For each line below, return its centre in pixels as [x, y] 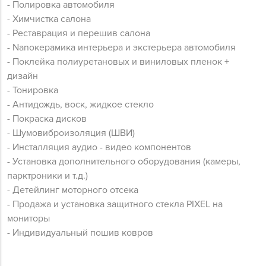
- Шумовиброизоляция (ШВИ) [71, 133]
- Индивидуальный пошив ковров [80, 233]
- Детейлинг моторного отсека [73, 190]
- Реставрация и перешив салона [79, 33]
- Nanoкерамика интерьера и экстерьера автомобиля [121, 47]
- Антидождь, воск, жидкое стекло [80, 104]
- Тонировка [33, 90]
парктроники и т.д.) [47, 176]
